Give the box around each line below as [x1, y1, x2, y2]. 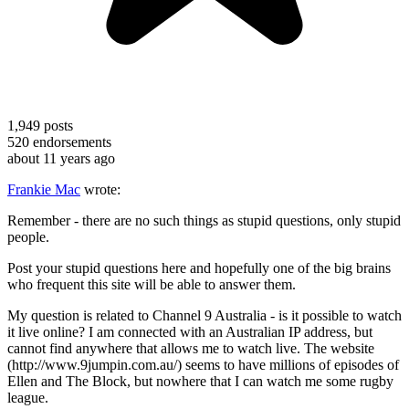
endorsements [29, 133, 111, 150]
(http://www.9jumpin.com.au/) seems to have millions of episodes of [7, 356, 399, 372]
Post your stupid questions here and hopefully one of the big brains [7, 259, 391, 276]
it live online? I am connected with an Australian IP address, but [7, 323, 372, 340]
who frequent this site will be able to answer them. [7, 276, 303, 292]
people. [7, 228, 49, 245]
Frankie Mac [7, 181, 80, 197]
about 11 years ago [7, 150, 115, 166]
